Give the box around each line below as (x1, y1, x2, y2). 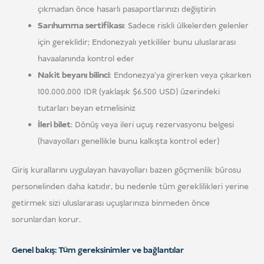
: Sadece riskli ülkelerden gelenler (123, 19, 249, 32)
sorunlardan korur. (12, 214, 81, 226)
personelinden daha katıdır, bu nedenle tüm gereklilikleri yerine (12, 181, 249, 193)
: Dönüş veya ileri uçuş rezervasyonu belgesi (70, 118, 234, 131)
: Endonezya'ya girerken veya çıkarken (109, 69, 251, 81)
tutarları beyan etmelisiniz (37, 102, 136, 114)
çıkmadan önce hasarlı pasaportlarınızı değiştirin (37, 3, 216, 15)
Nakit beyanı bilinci (37, 69, 110, 81)
